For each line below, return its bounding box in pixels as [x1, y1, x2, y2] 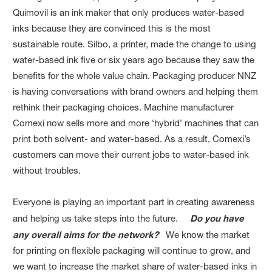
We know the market [163, 228, 250, 240]
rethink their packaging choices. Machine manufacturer [13, 101, 234, 113]
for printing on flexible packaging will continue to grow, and [13, 244, 251, 256]
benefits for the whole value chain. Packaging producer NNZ [13, 69, 257, 81]
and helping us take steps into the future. [13, 212, 191, 224]
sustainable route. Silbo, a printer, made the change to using [13, 38, 257, 50]
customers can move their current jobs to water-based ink [13, 148, 250, 160]
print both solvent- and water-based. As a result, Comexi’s [13, 132, 251, 144]
